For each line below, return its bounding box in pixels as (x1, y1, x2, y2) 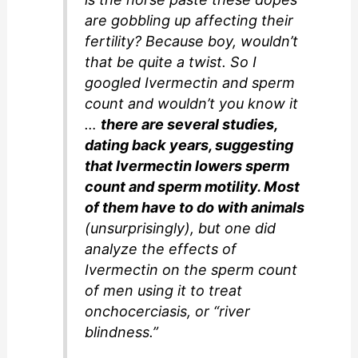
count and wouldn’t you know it (85, 94, 299, 112)
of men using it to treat (85, 281, 243, 299)
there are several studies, (101, 115, 278, 133)
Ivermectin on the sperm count (85, 261, 298, 278)
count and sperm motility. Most (85, 177, 300, 195)
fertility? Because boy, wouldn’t (85, 32, 299, 50)
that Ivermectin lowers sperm (85, 157, 290, 174)
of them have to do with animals (85, 198, 305, 216)
